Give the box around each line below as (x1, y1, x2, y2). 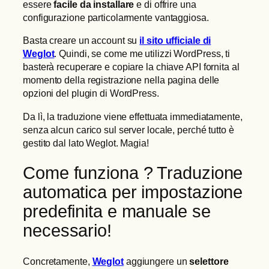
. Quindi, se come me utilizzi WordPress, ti (54, 48, 231, 59)
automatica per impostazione (23, 183, 243, 202)
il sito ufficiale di (139, 35, 211, 46)
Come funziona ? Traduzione (23, 163, 243, 183)
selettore (189, 255, 229, 267)
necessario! (23, 221, 112, 241)
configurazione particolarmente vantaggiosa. (23, 12, 209, 23)
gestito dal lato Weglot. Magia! (23, 137, 149, 148)
